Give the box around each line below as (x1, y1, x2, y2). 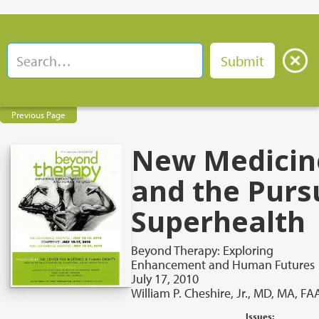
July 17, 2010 (130, 271, 199, 287)
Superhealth (130, 202, 305, 241)
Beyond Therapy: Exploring (130, 242, 273, 258)
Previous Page (11, 109, 66, 120)
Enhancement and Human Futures (130, 256, 315, 273)
